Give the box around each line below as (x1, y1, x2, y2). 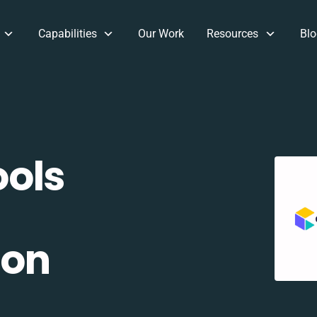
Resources (207, 27, 259, 40)
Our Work (138, 27, 185, 40)
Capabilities (38, 27, 97, 40)
